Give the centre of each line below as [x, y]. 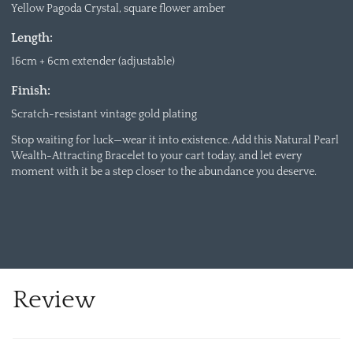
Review [54, 299]
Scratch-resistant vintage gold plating [104, 114]
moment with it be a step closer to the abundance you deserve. [163, 172]
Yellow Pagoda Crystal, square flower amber [118, 9]
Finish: [30, 91]
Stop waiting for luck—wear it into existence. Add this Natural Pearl [175, 141]
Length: [32, 38]
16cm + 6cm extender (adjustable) [93, 61]
